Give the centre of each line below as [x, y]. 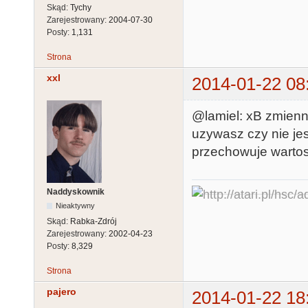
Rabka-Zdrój [93, 221]
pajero [62, 291]
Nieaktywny [76, 205]
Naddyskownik [76, 191]
